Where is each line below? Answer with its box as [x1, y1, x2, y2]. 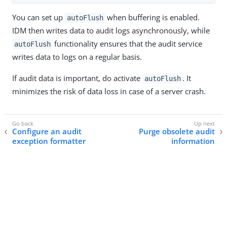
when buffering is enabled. [105, 12, 200, 23]
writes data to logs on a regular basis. [12, 52, 142, 62]
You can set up [12, 12, 65, 23]
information [171, 136, 215, 146]
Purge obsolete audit [139, 126, 215, 137]
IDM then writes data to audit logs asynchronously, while [12, 25, 210, 36]
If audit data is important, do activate [12, 73, 142, 84]
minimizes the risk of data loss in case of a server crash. [12, 86, 206, 97]
